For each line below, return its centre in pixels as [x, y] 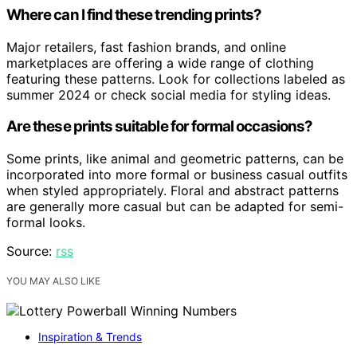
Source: [31, 251]
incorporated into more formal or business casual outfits [177, 175]
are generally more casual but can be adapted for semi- [175, 207]
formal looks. [46, 223]
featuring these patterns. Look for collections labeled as [176, 78]
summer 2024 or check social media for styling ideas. [169, 94]
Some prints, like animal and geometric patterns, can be [175, 159]
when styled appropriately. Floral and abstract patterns [173, 191]
